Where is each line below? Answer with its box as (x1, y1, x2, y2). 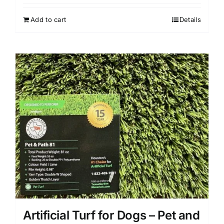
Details (179, 15, 201, 24)
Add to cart (30, 15, 66, 24)
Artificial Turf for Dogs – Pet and (23, 207, 200, 222)
